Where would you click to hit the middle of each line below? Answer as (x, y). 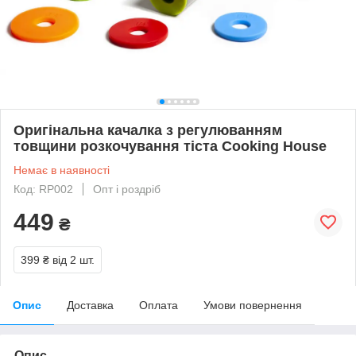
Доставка (90, 305)
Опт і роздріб (127, 189)
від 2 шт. (74, 259)
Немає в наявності (62, 170)
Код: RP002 (43, 189)
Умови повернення (253, 305)
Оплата (159, 305)
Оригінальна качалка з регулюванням (148, 130)
